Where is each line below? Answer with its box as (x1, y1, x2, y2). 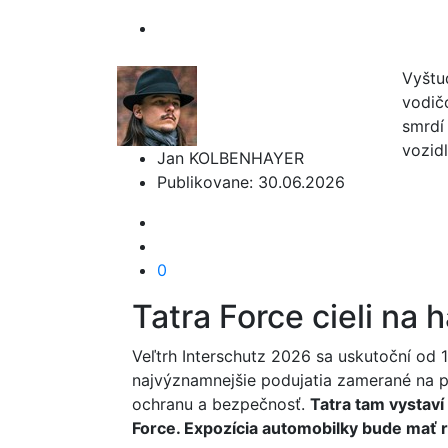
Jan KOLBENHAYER (157, 148, 304, 168)
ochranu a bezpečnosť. (132, 394, 310, 414)
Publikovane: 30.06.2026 (157, 172, 345, 192)
